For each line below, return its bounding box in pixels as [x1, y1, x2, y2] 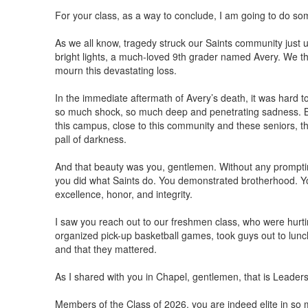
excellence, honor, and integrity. [54, 186, 192, 201]
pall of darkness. [54, 131, 126, 146]
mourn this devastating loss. [54, 63, 177, 77]
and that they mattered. [54, 241, 157, 256]
